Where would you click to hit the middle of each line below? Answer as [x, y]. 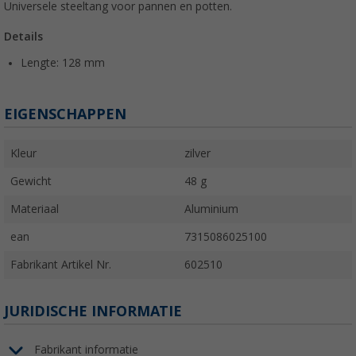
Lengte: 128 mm [63, 62]
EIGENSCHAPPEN [65, 114]
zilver [197, 153]
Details [23, 36]
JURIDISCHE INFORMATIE [93, 311]
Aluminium [211, 209]
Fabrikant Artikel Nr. [61, 264]
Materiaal [35, 209]
